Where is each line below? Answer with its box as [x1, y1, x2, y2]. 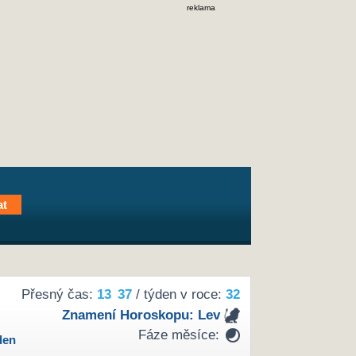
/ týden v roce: [131, 287, 226, 303]
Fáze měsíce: [137, 327, 219, 343]
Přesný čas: [21, 287, 97, 303]
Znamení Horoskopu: [61, 307, 198, 323]
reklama [187, 3, 215, 12]
